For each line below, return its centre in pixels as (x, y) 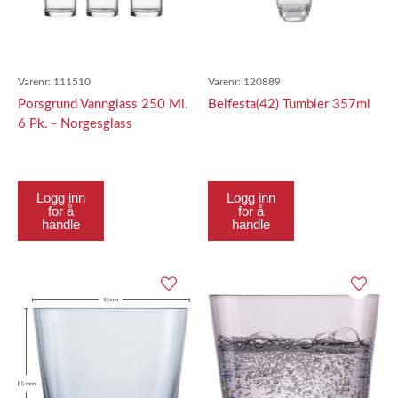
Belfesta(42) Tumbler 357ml (289, 104)
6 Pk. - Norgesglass (75, 124)
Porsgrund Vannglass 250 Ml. (103, 104)
